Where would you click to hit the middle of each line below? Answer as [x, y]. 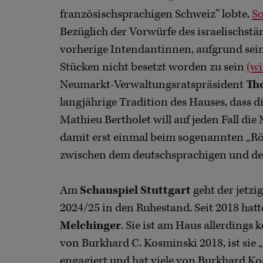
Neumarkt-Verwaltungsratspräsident [153, 85]
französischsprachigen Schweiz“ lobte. [156, 15]
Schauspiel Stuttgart [136, 191]
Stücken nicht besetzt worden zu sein [153, 68]
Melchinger [90, 226]
